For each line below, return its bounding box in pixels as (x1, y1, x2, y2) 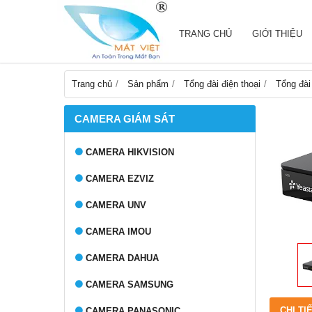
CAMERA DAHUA (86, 253, 159, 263)
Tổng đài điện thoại (184, 79, 260, 89)
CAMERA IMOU (86, 226, 151, 237)
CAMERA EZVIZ (86, 173, 154, 184)
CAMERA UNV (86, 200, 146, 210)
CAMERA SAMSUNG (86, 279, 173, 290)
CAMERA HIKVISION (86, 147, 174, 157)
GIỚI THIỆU (252, 29, 302, 39)
